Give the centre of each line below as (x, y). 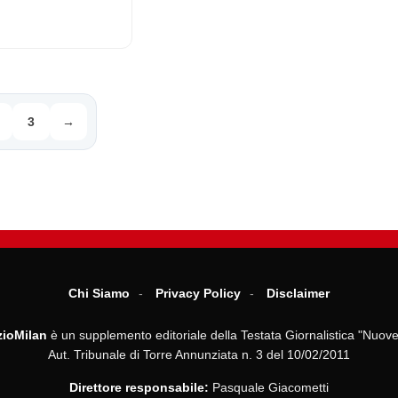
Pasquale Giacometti (269, 387)
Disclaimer (298, 293)
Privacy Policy (198, 293)
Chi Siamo (99, 293)
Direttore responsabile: (139, 387)
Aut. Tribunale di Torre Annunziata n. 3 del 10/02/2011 (199, 354)
